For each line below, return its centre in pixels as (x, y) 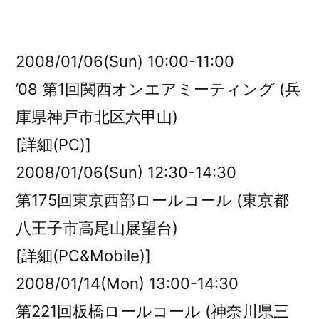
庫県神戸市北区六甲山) (97, 117)
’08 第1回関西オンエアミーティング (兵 (158, 89)
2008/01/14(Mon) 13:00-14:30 (127, 283)
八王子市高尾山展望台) (97, 228)
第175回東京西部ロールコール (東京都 (152, 200)
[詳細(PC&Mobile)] (83, 256)
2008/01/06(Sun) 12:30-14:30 (126, 172)
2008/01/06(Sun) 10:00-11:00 (125, 61)
